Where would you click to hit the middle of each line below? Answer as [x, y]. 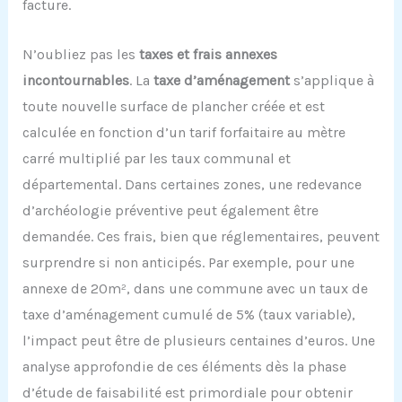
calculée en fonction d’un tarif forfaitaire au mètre [184, 132]
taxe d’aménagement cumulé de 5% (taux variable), [188, 314]
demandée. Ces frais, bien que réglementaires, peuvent [201, 236]
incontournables [75, 80]
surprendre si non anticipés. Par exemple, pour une [188, 262]
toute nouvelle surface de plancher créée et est [173, 106]
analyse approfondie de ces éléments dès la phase [184, 366]
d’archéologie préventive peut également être [170, 210]
